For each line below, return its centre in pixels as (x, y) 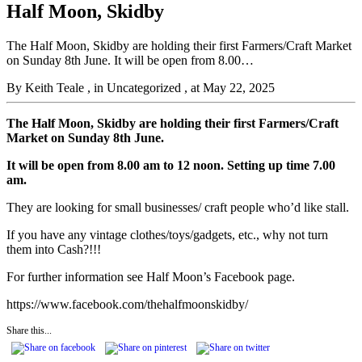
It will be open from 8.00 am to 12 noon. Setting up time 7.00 (171, 165)
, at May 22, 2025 (229, 87)
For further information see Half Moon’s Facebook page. (151, 276)
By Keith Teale (45, 87)
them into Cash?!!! (54, 249)
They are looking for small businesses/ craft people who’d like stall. (178, 207)
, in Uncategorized (136, 87)
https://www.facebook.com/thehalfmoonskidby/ (127, 304)
